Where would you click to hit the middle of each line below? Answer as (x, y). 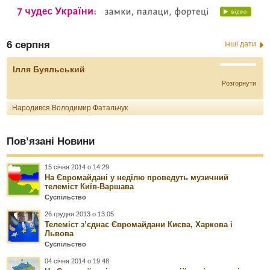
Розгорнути (239, 83)
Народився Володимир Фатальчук (70, 108)
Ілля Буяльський (49, 70)
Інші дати (240, 44)
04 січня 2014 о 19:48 (77, 261)
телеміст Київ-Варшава (89, 187)
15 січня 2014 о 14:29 (77, 167)
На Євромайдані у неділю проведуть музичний (137, 178)
